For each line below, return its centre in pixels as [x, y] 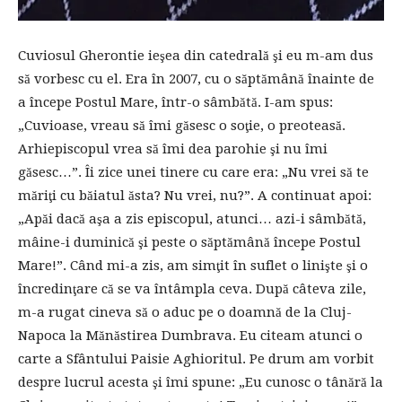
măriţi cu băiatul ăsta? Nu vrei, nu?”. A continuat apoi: [195, 195]
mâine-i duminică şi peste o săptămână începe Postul [189, 242]
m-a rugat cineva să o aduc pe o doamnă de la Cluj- [185, 312]
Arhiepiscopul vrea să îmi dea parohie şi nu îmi [173, 149]
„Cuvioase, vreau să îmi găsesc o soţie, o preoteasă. [182, 125]
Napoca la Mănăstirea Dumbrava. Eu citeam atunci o [190, 335]
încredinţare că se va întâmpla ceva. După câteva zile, [192, 288]
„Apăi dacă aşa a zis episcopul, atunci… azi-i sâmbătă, [192, 218]
